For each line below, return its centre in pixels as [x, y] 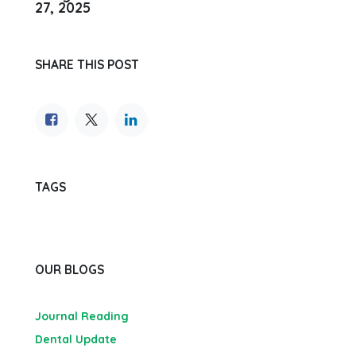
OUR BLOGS [70, 270]
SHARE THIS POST [87, 65]
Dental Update [76, 339]
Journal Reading [82, 316]
